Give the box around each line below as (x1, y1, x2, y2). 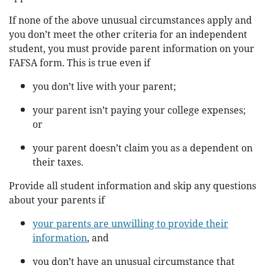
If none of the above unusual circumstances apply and (9, 14, 252, 27)
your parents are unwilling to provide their (33, 217, 228, 230)
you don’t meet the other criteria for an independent (9, 28, 247, 41)
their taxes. (33, 156, 83, 169)
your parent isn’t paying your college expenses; (33, 104, 246, 117)
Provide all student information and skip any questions (9, 179, 256, 192)
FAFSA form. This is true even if (9, 56, 150, 69)
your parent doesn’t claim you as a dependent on (33, 141, 253, 154)
